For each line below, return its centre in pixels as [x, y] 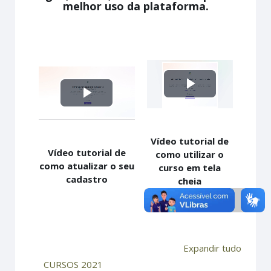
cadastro [87, 179]
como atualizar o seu [87, 166]
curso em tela [190, 167]
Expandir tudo [212, 248]
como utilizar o [190, 154]
